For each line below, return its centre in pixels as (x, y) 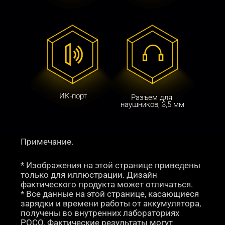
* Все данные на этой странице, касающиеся (111, 194)
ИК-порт (73, 96)
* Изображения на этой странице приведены (112, 165)
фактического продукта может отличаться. (107, 184)
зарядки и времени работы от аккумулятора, (112, 203)
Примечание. (47, 142)
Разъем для (152, 97)
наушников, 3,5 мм (153, 104)
